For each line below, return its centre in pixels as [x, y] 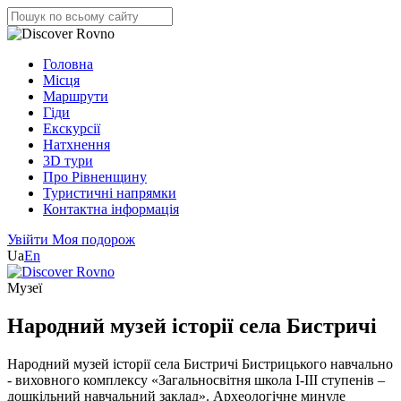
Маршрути [76, 96]
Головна [68, 64]
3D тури [68, 161]
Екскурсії [72, 128]
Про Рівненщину [95, 177]
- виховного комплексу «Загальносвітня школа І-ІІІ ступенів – [196, 380]
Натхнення [77, 145]
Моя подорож [94, 239]
